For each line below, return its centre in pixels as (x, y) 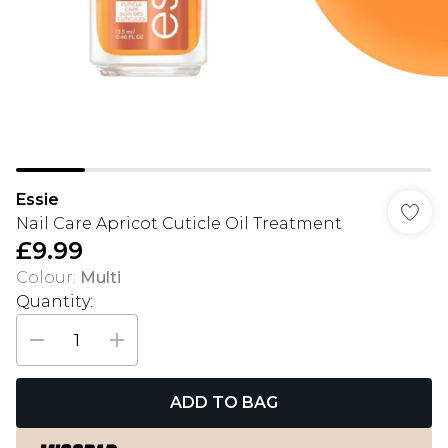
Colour (44, 277)
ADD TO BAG (224, 402)
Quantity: (54, 301)
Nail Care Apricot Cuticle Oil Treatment (179, 223)
